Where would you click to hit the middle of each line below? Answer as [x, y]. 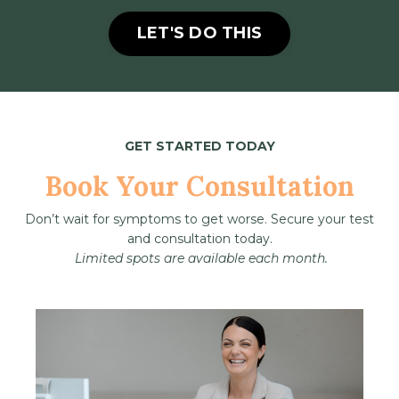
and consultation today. [199, 238]
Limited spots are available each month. [201, 258]
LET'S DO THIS [199, 33]
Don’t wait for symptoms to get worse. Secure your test [199, 219]
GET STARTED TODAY [199, 146]
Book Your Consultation [199, 186]
